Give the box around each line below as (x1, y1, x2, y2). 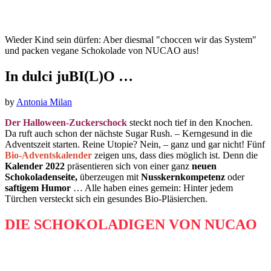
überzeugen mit (77, 171, 141, 182)
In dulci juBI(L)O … (5, 68, 133, 84)
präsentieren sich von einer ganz (65, 160, 192, 171)
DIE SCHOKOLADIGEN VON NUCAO (5, 216, 257, 232)
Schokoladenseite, (5, 171, 77, 182)
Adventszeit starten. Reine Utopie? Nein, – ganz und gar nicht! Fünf (5, 139, 265, 149)
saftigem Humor (5, 182, 71, 193)
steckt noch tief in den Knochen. (127, 117, 253, 128)
